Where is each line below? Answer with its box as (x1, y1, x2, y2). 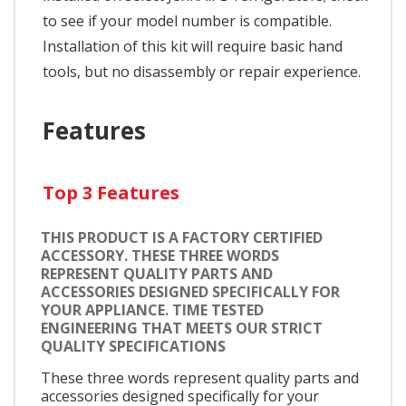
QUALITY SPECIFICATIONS (41, 335, 226, 356)
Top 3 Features (43, 179, 179, 205)
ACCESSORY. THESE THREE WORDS (41, 245, 279, 266)
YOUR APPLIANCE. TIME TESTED (41, 299, 264, 320)
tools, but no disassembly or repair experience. (43, 61, 361, 82)
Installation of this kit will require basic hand (43, 35, 343, 56)
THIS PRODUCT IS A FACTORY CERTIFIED (41, 227, 323, 247)
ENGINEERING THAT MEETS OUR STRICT (41, 317, 323, 338)
